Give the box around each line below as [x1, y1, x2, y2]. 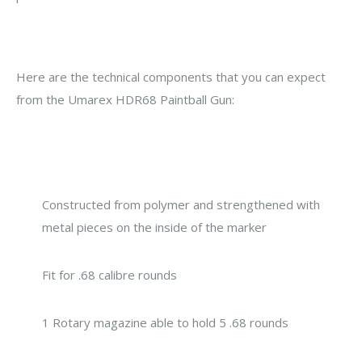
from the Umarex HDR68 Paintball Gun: [16, 91, 234, 108]
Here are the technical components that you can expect [16, 69, 326, 86]
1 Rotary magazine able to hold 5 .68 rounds [42, 314, 288, 331]
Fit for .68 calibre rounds [42, 267, 177, 284]
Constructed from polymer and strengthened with [42, 196, 320, 213]
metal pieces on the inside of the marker [42, 219, 267, 236]
